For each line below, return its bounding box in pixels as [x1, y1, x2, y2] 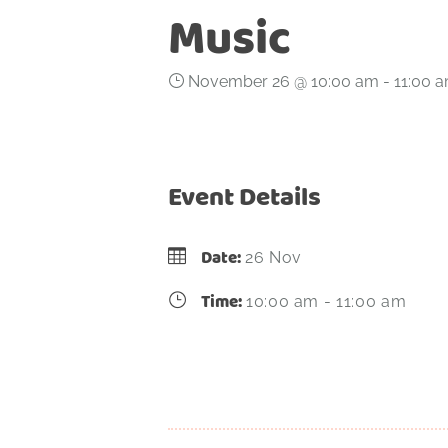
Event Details [168, 178, 321, 215]
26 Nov [245, 248, 302, 267]
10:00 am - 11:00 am [246, 292, 407, 311]
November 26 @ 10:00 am [188, 72, 379, 91]
